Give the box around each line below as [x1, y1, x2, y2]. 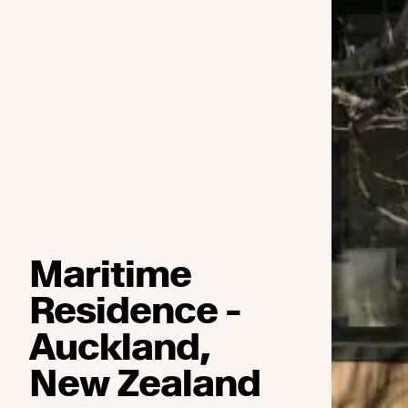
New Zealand [29, 362, 260, 405]
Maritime [29, 252, 191, 296]
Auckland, [29, 325, 210, 369]
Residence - [29, 289, 241, 332]
